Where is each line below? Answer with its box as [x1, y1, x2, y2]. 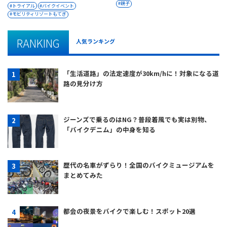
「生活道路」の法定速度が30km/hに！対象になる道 [63, 68, 219, 78]
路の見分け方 [63, 78, 103, 88]
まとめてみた [63, 170, 103, 180]
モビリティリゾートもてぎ [12, 11, 66, 18]
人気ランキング [76, 36, 116, 45]
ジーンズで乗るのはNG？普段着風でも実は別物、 [63, 114, 211, 124]
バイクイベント [42, 2, 74, 9]
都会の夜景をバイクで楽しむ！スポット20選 [63, 206, 196, 216]
